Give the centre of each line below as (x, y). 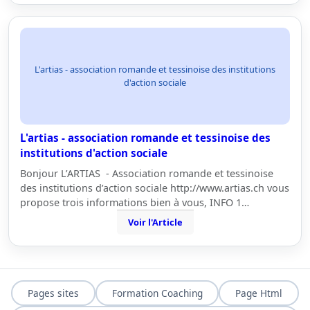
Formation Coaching (157, 293)
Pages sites (53, 293)
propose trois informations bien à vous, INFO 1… (135, 202)
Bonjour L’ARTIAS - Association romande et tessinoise (147, 173)
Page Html (259, 293)
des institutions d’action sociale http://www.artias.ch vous (155, 188)
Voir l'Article (155, 222)
